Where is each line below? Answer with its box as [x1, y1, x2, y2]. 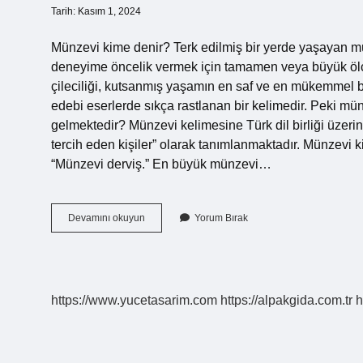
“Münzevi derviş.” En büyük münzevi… [51, 157, 271, 171]
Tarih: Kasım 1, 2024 [51, 6, 141, 17]
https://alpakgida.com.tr [220, 293, 352, 307]
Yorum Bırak [194, 212, 248, 224]
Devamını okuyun [68, 212, 145, 224]
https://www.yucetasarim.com [51, 293, 217, 307]
